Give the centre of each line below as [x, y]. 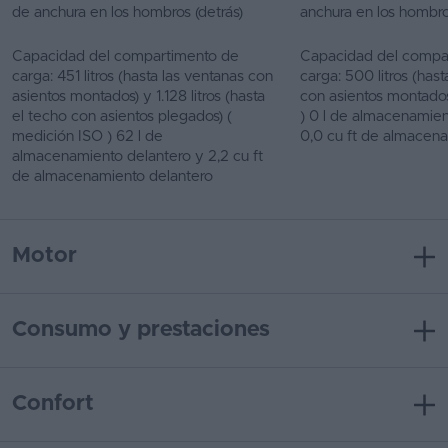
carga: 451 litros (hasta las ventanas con [142, 76]
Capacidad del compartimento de [125, 56]
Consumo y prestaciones [141, 330]
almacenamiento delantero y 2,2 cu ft [137, 156]
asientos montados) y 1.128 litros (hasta [138, 96]
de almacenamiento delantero [112, 176]
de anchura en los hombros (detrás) [127, 12]
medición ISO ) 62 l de [87, 136]
